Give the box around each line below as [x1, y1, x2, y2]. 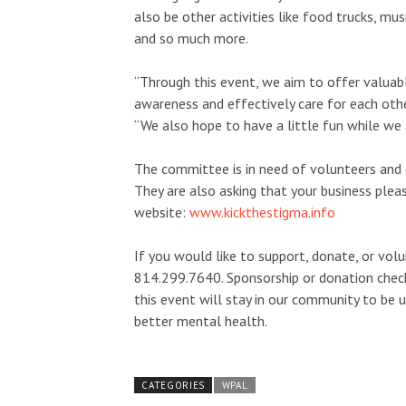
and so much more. [134, 28, 251, 47]
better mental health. [134, 311, 270, 330]
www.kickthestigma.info [189, 202, 335, 221]
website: [134, 202, 189, 221]
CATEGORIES [141, 378, 206, 391]
